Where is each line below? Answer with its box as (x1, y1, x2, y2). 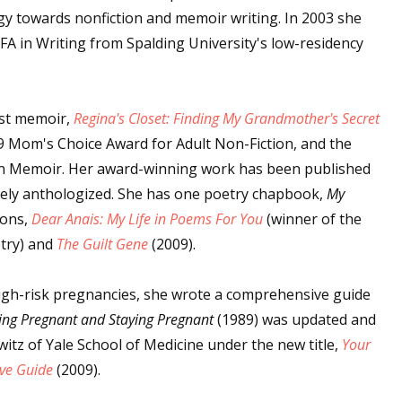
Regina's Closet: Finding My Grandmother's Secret (74, 109, 380, 128)
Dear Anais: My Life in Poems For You (31, 209, 263, 229)
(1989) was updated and (214, 310, 376, 329)
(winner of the (263, 209, 362, 229)
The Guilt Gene (57, 234, 148, 254)
